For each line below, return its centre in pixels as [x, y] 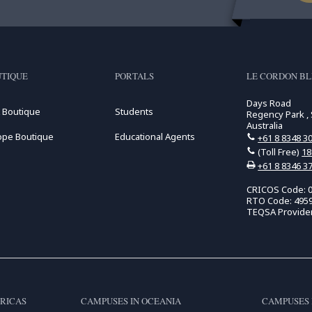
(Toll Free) [279, 152]
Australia [265, 125]
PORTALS [134, 76]
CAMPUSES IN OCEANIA [131, 301]
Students [134, 111]
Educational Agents [155, 136]
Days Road [269, 103]
